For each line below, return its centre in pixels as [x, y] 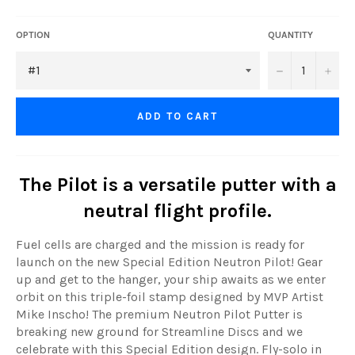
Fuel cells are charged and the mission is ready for [160, 244]
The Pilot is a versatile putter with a [177, 184]
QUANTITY [290, 34]
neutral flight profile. [177, 210]
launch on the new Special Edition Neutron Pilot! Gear [169, 261]
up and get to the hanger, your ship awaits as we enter [171, 279]
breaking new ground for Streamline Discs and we [159, 331]
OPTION [33, 34]
